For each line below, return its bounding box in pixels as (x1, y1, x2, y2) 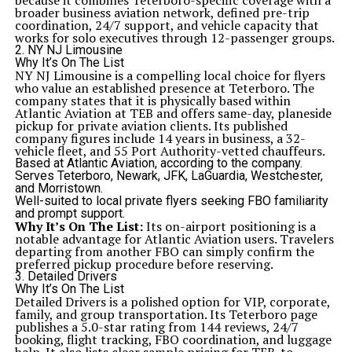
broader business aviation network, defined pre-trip (14, 4, 310, 21)
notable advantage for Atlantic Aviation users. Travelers (14, 230, 334, 247)
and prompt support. (14, 206, 125, 221)
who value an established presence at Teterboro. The (14, 79, 314, 97)
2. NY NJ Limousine (14, 42, 123, 57)
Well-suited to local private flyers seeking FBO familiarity (14, 193, 328, 208)
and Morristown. (14, 181, 103, 196)
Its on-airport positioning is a (142, 218, 316, 235)
